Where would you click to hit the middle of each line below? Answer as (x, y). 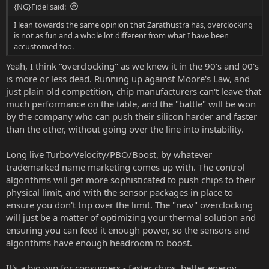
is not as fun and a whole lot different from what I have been (121, 35)
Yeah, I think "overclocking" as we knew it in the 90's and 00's (132, 66)
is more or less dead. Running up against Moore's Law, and (128, 79)
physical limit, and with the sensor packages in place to (119, 192)
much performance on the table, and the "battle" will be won (131, 104)
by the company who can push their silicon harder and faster (131, 117)
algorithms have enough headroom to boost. (99, 243)
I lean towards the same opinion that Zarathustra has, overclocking (133, 24)
